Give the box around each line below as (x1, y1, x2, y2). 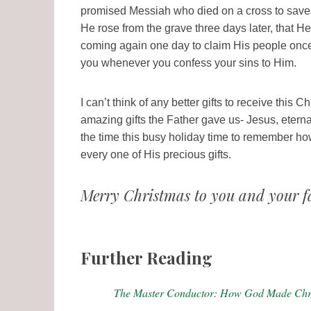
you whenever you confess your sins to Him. (81, 56, 296, 69)
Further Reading (81, 246, 212, 269)
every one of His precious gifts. (81, 148, 231, 160)
